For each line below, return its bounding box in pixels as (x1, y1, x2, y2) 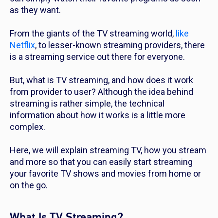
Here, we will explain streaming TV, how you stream (10, 145, 206, 156)
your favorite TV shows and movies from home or (10, 168, 201, 179)
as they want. (10, 5, 63, 16)
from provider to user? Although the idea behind (10, 87, 193, 97)
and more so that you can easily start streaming (10, 157, 193, 167)
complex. (10, 122, 47, 132)
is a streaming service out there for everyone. (10, 52, 187, 62)
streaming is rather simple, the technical (10, 98, 164, 109)
